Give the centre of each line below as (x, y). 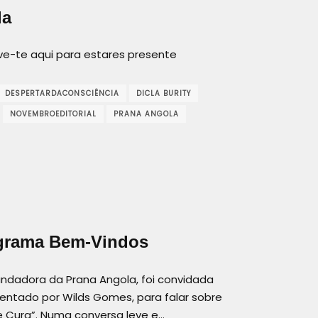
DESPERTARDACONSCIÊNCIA (62, 93)
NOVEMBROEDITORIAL (53, 114)
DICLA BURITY (164, 93)
